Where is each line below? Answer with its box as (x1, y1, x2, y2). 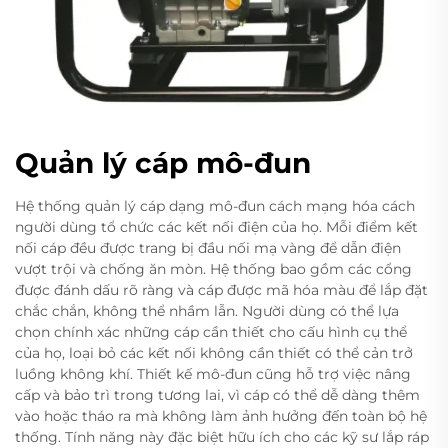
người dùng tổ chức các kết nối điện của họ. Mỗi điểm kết (15, 218, 418, 237)
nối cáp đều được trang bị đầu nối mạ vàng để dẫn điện (15, 239, 401, 258)
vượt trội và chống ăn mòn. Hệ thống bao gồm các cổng (15, 260, 412, 279)
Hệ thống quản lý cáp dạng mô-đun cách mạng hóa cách (15, 197, 415, 216)
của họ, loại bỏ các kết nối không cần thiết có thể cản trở (15, 344, 413, 363)
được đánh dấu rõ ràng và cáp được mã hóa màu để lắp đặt (15, 281, 428, 300)
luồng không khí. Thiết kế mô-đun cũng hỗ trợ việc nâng (15, 365, 411, 384)
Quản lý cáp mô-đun (15, 146, 311, 181)
